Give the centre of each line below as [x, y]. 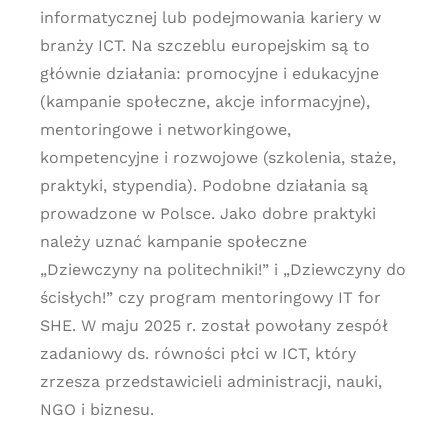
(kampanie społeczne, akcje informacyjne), [204, 101]
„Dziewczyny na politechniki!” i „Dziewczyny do [222, 269]
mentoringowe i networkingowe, [165, 129]
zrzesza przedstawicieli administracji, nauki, [210, 381]
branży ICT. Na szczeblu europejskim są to [204, 45]
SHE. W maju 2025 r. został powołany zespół [213, 325]
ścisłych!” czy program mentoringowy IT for [210, 297]
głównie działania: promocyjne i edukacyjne [209, 73]
